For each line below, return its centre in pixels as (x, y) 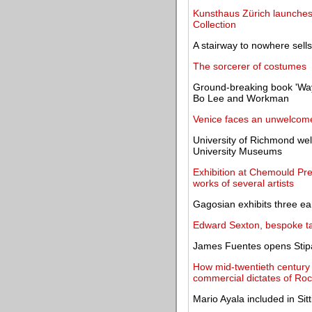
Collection (214, 24)
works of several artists (243, 183)
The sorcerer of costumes (250, 66)
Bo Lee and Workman (241, 98)
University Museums (237, 151)
